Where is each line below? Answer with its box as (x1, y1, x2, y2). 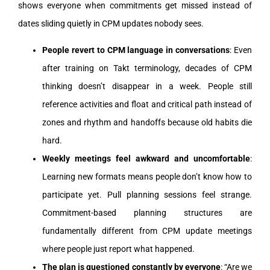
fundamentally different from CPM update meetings (42, 225, 252, 236)
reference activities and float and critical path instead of (42, 99, 252, 109)
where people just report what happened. (42, 243, 195, 254)
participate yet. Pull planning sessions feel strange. (42, 189, 252, 199)
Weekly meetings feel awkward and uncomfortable (42, 153, 250, 163)
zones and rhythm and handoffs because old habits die (42, 117, 252, 127)
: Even (230, 45, 253, 55)
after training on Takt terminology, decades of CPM (42, 63, 252, 73)
